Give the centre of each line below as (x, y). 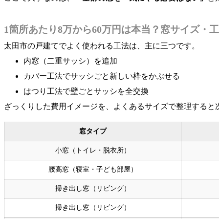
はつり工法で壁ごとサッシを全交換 (86, 91)
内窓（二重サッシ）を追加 (70, 61)
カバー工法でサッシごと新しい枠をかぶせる (102, 76)
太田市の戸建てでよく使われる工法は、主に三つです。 (102, 45)
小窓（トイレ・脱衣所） (93, 150)
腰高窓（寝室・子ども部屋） (93, 169)
